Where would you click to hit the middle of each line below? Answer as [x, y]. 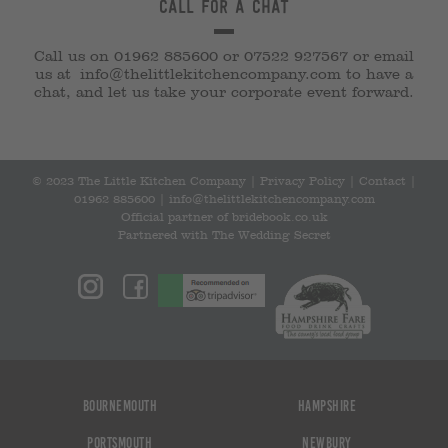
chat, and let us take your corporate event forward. [224, 92]
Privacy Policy [302, 181]
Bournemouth [120, 405]
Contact [382, 181]
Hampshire [327, 405]
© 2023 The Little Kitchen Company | [146, 181]
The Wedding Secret [271, 235]
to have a [379, 74]
